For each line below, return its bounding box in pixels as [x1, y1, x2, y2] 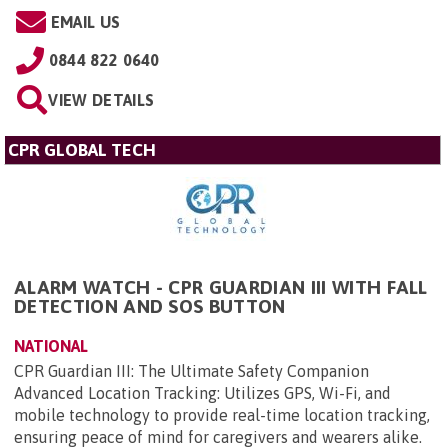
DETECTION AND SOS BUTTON [14, 295, 286, 318]
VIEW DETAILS [48, 91, 155, 110]
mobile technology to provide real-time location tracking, [14, 406, 430, 425]
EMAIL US [50, 13, 121, 32]
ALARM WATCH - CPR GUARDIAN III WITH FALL [14, 276, 428, 299]
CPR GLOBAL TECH [8, 140, 156, 161]
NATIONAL [14, 337, 88, 356]
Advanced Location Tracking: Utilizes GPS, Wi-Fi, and [14, 384, 391, 403]
